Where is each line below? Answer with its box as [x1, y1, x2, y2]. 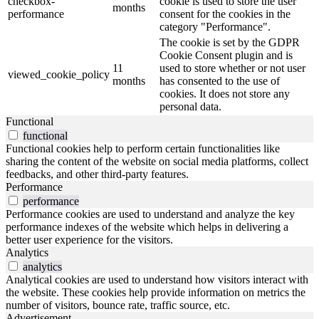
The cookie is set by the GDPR [159, 36, 300, 48]
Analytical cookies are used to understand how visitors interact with [6, 273, 308, 286]
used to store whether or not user [159, 61, 305, 74]
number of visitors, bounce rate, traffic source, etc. [6, 298, 230, 311]
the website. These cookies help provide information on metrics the [6, 286, 305, 298]
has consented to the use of [159, 74, 280, 87]
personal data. [159, 100, 221, 113]
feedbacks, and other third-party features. [6, 167, 189, 180]
